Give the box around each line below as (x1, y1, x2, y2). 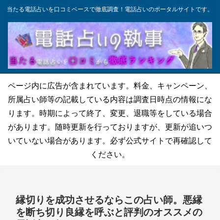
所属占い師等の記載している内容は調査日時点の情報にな (8, 93, 212, 105)
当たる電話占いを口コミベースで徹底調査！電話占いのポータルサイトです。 (7, 4, 213, 13)
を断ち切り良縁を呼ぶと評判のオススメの (16, 204, 202, 219)
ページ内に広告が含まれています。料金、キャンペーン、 (8, 79, 212, 91)
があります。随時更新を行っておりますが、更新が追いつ (8, 120, 212, 132)
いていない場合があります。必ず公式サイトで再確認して (8, 134, 212, 146)
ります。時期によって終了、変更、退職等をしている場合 (8, 107, 212, 118)
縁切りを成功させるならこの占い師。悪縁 (16, 192, 202, 207)
